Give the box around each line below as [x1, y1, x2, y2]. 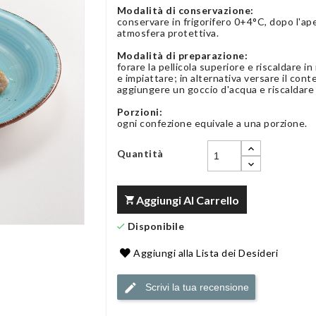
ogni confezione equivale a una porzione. [116, 117, 308, 129]
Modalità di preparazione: [116, 49, 248, 61]
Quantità [116, 147, 164, 159]
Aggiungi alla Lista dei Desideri [133, 247, 279, 259]
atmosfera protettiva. [116, 27, 219, 39]
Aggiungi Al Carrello [135, 193, 239, 207]
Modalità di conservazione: [116, 4, 254, 16]
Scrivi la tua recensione [145, 281, 249, 293]
